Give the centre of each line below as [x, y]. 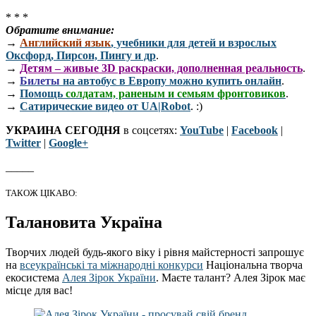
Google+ [68, 143]
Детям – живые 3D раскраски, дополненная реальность [161, 68]
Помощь [43, 94]
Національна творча [253, 265]
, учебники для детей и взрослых [194, 43]
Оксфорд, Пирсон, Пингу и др [81, 56]
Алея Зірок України [109, 278]
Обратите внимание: [60, 30]
